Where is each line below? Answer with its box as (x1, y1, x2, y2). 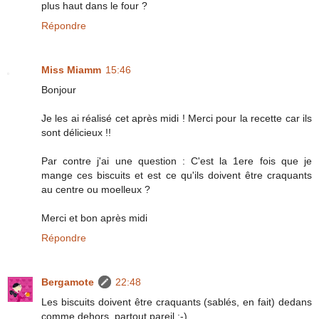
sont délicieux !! (41, 126, 111, 138)
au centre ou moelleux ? (41, 183, 150, 195)
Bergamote (41, 276, 94, 288)
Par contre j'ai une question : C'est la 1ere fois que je (41, 155, 312, 167)
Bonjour (41, 83, 76, 95)
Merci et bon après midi (41, 211, 147, 224)
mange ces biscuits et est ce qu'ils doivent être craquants (41, 169, 312, 181)
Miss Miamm (41, 63, 101, 75)
